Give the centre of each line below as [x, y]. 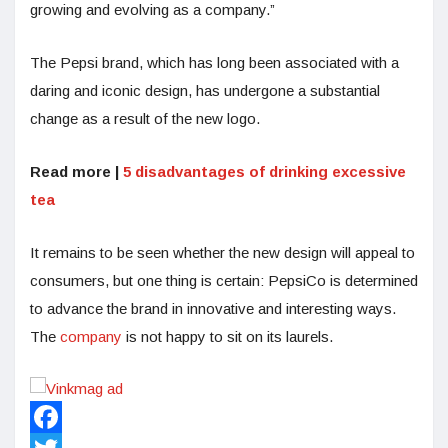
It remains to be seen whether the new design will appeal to [222, 253]
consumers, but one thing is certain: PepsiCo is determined [224, 281]
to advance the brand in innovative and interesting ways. [213, 309]
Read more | [76, 172]
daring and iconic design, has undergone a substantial [205, 91]
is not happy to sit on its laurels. [229, 337]
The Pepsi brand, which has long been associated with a [214, 63]
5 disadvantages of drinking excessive [264, 172]
